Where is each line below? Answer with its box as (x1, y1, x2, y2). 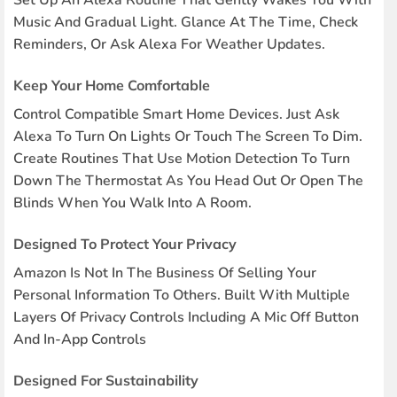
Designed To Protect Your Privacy (12, 235, 237, 253)
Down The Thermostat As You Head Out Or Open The (12, 171, 363, 191)
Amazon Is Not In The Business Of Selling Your (12, 263, 316, 284)
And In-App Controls (12, 330, 146, 350)
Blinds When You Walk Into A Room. (12, 193, 252, 214)
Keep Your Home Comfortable (12, 76, 210, 95)
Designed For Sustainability (12, 370, 198, 389)
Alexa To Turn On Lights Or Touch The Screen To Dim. (12, 127, 362, 147)
